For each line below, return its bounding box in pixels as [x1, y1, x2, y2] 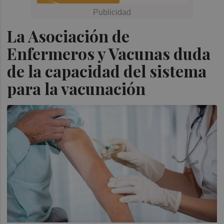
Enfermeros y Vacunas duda [7, 42, 211, 64]
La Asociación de [7, 25, 130, 46]
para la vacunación [7, 77, 149, 99]
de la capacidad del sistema [7, 60, 207, 81]
